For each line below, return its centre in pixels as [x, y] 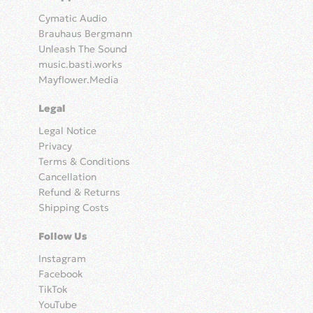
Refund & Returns [79, 192]
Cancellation [67, 177]
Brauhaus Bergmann [85, 34]
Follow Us [63, 236]
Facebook [61, 274]
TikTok [53, 290]
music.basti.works [80, 65]
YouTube [58, 305]
